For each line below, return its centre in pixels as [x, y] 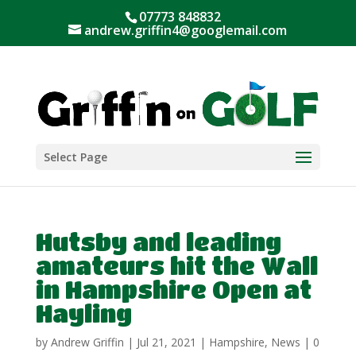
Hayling [83, 313]
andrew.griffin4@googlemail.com [186, 30]
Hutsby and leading [158, 242]
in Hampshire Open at [173, 289]
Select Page [75, 157]
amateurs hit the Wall [176, 265]
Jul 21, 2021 [166, 342]
